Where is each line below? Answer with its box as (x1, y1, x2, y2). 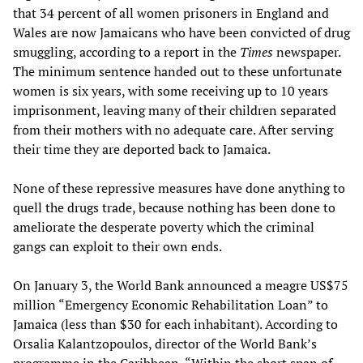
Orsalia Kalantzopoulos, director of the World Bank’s (13, 335, 317, 353)
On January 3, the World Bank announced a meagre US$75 (13, 276, 348, 295)
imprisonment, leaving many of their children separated (13, 101, 336, 120)
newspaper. (273, 43, 340, 62)
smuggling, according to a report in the (13, 43, 240, 62)
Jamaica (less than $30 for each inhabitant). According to (13, 315, 338, 334)
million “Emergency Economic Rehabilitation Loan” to (13, 296, 328, 314)
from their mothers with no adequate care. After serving (13, 121, 333, 139)
